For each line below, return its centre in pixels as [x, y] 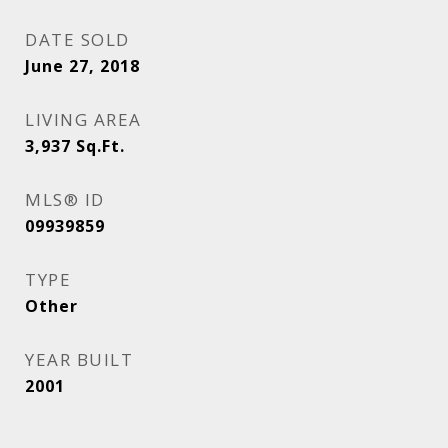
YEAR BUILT [79, 359]
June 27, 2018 [82, 66]
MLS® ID [65, 199]
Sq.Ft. [100, 146]
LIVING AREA [83, 119]
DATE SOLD [77, 39]
